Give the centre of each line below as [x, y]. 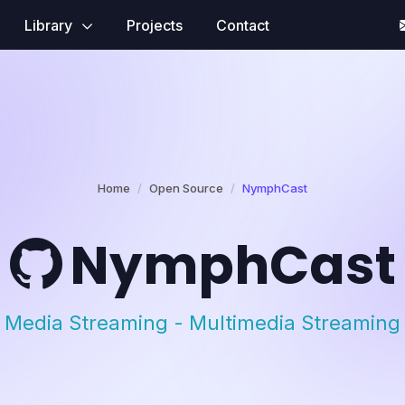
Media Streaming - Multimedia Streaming [202, 322]
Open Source [186, 188]
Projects [154, 25]
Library [50, 25]
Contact [242, 25]
